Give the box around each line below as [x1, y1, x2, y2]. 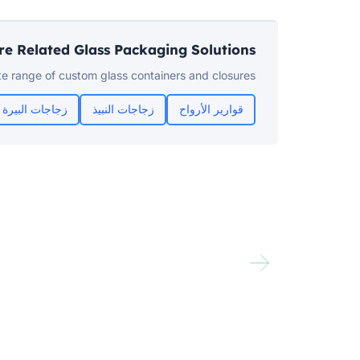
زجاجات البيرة [2, 102, 67, 117]
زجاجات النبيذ [92, 102, 154, 117]
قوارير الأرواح [178, 102, 243, 117]
